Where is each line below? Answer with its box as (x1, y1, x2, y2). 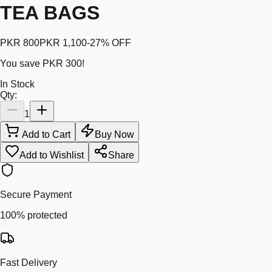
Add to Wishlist (19, 149, 84, 160)
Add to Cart (19, 129, 70, 140)
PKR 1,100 (39, 37, 87, 48)
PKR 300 (42, 58, 82, 69)
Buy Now (95, 129, 134, 140)
